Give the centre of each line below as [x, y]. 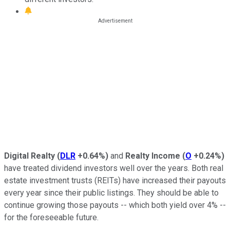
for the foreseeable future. [52, 217]
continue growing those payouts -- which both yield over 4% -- [115, 205]
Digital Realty [30, 156]
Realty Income [153, 156]
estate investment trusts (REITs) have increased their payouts [115, 180]
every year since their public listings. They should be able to [111, 193]
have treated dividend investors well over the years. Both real [114, 168]
